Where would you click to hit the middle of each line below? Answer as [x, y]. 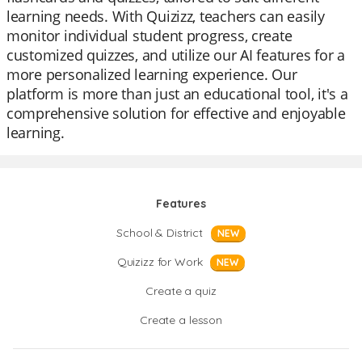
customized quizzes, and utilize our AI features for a [176, 55]
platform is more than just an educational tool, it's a [177, 94]
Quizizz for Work [160, 262]
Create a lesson [181, 320]
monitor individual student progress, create [149, 36]
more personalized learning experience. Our [152, 74]
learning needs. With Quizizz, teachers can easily [166, 16]
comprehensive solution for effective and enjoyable [176, 113]
